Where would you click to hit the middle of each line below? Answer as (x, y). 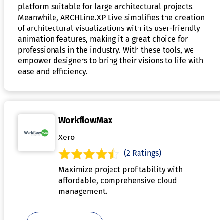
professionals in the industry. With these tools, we (106, 50)
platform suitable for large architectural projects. (106, 6)
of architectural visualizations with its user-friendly (109, 28)
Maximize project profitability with (121, 169)
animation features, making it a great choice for (103, 39)
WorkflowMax (85, 120)
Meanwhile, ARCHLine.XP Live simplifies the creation (111, 17)
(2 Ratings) (142, 153)
